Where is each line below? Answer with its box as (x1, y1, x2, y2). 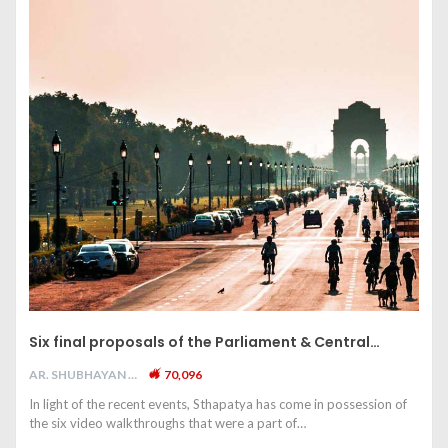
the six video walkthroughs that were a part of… (29, 415, 306, 432)
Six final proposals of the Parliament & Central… (29, 332, 380, 353)
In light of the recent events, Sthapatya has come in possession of (29, 396, 407, 413)
